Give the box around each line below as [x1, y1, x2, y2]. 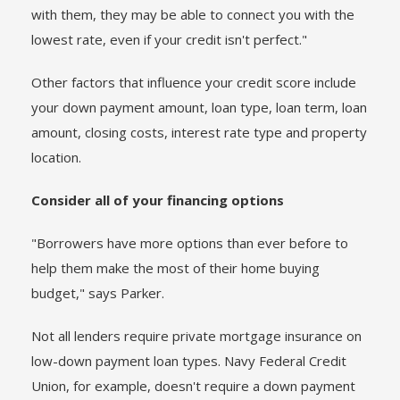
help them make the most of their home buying [31, 259, 320, 277]
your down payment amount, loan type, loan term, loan [31, 98, 367, 116]
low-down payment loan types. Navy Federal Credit [31, 352, 346, 370]
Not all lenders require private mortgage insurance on [31, 327, 362, 345]
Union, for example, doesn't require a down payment [31, 377, 355, 395]
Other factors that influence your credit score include [31, 73, 356, 91]
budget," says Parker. [31, 284, 164, 302]
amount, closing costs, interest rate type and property [31, 123, 367, 141]
